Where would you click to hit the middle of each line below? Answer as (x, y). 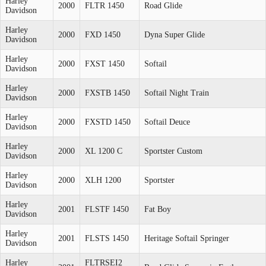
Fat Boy (158, 209)
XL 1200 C (104, 151)
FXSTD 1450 (108, 122)
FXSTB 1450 (107, 93)
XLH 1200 (103, 180)
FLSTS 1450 (107, 238)
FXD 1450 (103, 34)
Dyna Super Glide (175, 34)
